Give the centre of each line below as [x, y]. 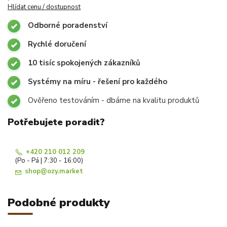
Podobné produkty [59, 202]
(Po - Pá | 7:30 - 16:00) [49, 160]
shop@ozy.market [54, 172]
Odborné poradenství [68, 25]
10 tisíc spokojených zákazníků [84, 63]
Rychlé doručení [57, 44]
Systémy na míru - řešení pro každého [98, 81]
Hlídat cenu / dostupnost [44, 7]
